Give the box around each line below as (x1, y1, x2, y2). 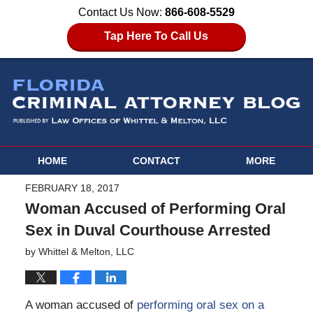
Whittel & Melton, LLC (38, 246, 134, 258)
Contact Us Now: (78, 6, 165, 18)
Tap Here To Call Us (104, 30, 209, 42)
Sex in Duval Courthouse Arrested (24, 221, 270, 240)
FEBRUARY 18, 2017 (24, 182, 119, 194)
